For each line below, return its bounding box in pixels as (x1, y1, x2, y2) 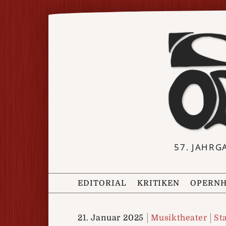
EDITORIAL (78, 178, 127, 188)
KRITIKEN (137, 178, 180, 188)
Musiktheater (151, 213, 207, 222)
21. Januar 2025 (78, 213, 144, 222)
